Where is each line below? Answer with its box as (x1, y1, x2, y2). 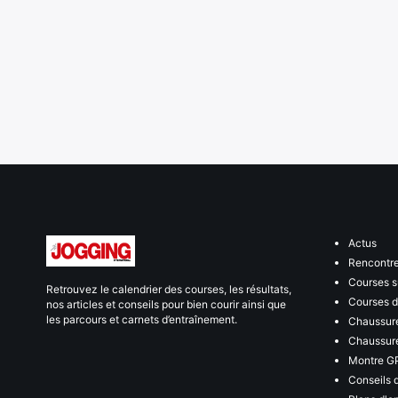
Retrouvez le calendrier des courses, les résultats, (46, 282, 291, 296)
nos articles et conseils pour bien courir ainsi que (46, 297, 286, 311)
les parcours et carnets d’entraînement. (46, 312, 237, 326)
